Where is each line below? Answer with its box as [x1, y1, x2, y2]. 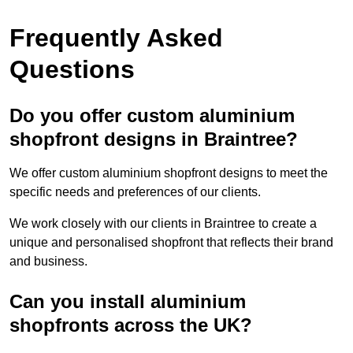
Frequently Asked [9, 23, 223, 52]
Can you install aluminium [9, 290, 246, 312]
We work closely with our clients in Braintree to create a [9, 216, 317, 230]
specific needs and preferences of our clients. [9, 184, 261, 199]
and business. [9, 254, 87, 268]
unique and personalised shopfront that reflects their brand [9, 235, 333, 249]
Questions [9, 54, 135, 84]
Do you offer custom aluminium [9, 104, 295, 126]
